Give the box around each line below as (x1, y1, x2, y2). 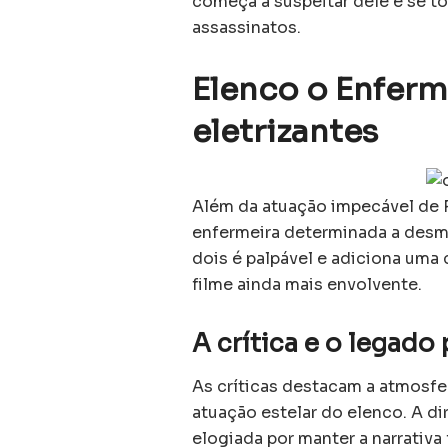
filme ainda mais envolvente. (192, 274, 422, 296)
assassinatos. (192, 16, 301, 38)
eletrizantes (192, 111, 378, 151)
